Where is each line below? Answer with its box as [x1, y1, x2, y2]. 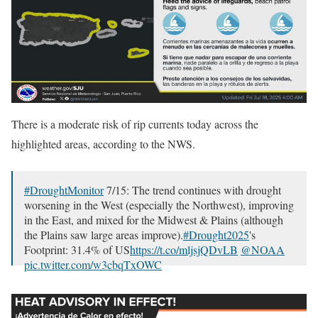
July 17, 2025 [223, 283, 284, 299]
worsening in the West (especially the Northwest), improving [24, 197, 294, 213]
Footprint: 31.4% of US [24, 242, 130, 258]
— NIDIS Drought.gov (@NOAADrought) [24, 283, 223, 299]
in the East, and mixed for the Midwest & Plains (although [24, 212, 283, 228]
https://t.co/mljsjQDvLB [130, 242, 238, 258]
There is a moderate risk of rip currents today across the [11, 116, 258, 132]
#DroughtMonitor [24, 182, 104, 198]
